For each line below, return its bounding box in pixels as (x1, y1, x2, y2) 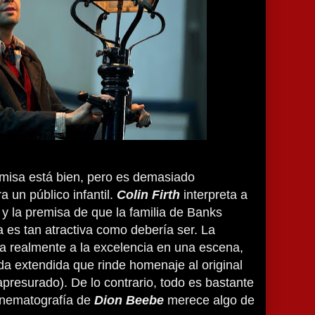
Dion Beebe (94, 293, 164, 307)
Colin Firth (117, 188, 180, 202)
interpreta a (180, 188, 247, 202)
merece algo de (164, 293, 255, 307)
